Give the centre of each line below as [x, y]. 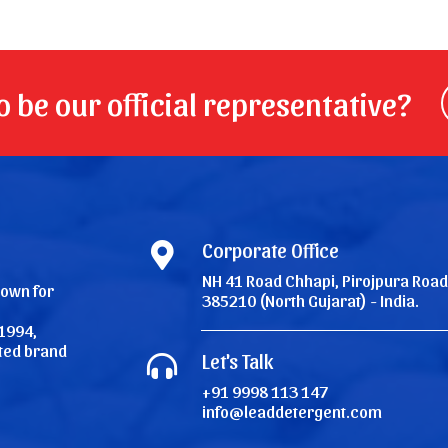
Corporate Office [271, 249]
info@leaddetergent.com [292, 410]
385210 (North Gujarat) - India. [311, 299]
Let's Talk [238, 360]
